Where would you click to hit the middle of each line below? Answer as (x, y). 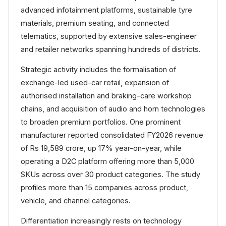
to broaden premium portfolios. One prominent (101, 122)
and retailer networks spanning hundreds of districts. (111, 49)
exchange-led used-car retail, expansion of (95, 83)
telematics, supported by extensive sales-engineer (109, 36)
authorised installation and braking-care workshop (106, 96)
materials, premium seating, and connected (95, 23)
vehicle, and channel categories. (76, 201)
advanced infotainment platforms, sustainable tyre (106, 10)
